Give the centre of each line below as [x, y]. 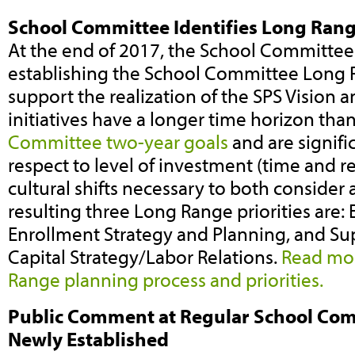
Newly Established [88, 339]
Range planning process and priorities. [168, 280]
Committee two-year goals [118, 142]
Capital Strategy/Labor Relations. [145, 257]
